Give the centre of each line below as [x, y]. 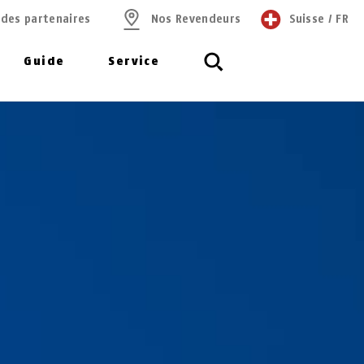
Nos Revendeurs [196, 19]
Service [134, 61]
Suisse [307, 19]
